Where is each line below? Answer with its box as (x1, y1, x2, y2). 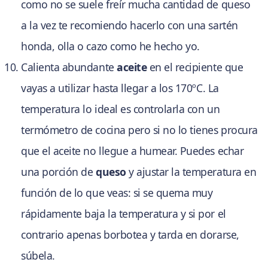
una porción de (21, 165, 96, 179)
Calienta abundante (21, 60, 117, 75)
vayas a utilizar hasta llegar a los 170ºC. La (21, 81, 219, 96)
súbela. (21, 248, 55, 263)
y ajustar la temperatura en (126, 165, 257, 179)
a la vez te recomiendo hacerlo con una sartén (21, 18, 238, 33)
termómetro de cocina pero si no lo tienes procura (21, 123, 258, 138)
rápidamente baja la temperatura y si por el (21, 206, 226, 221)
